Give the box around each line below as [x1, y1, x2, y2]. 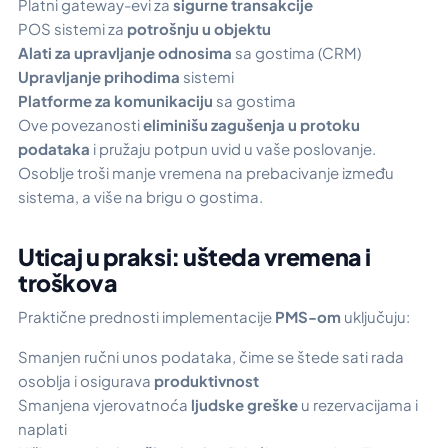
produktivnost [154, 371, 259, 391]
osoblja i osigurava [18, 371, 154, 391]
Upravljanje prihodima [18, 66, 183, 86]
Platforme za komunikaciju [18, 90, 216, 110]
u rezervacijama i [301, 395, 418, 415]
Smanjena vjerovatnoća [18, 395, 188, 415]
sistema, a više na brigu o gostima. [18, 186, 263, 206]
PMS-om [275, 306, 341, 326]
